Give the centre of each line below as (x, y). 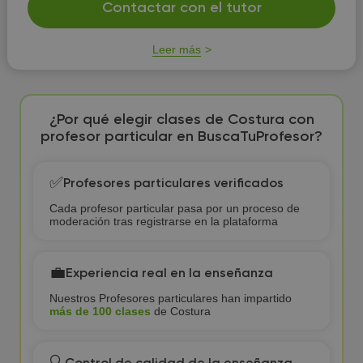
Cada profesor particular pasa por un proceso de (174, 208)
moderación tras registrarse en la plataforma (163, 221)
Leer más (176, 49)
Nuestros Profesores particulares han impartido (170, 298)
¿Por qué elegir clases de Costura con (181, 120)
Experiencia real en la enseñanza (169, 273)
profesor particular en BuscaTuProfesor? (181, 137)
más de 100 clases (100, 311)
